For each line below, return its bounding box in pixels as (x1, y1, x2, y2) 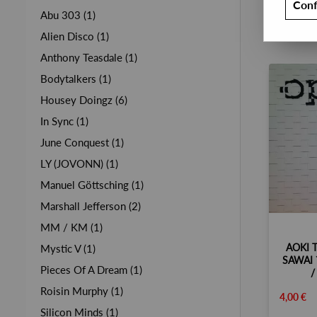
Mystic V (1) (40, 242, 96, 255)
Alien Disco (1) (40, 30, 109, 42)
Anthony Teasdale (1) (40, 51, 137, 64)
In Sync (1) (40, 115, 88, 127)
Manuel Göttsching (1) (40, 178, 144, 191)
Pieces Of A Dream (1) (40, 263, 142, 276)
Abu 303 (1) (40, 8, 96, 21)
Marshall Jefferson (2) (40, 200, 141, 212)
